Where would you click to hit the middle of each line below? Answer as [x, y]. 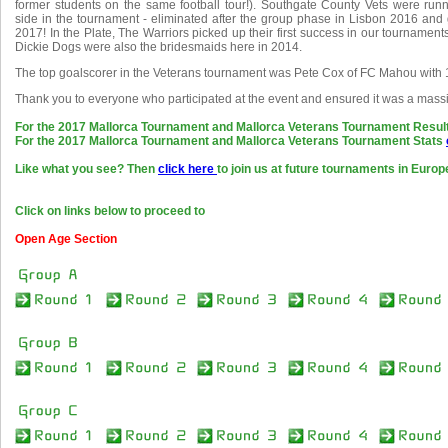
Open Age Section [66, 239]
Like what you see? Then [86, 169]
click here [187, 169]
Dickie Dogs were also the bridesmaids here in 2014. [158, 47]
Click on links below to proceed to [110, 211]
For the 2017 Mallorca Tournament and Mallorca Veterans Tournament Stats [230, 141]
